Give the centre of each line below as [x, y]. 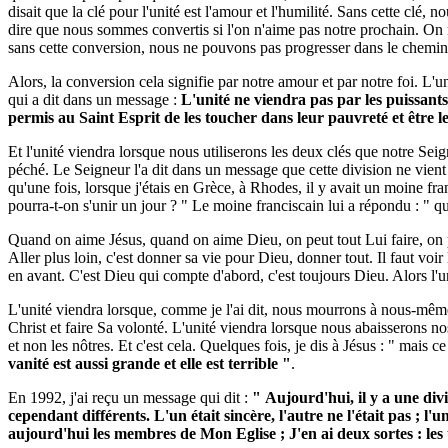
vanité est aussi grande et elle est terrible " [149, 363]
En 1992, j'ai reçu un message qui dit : [130, 397]
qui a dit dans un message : [94, 99]
